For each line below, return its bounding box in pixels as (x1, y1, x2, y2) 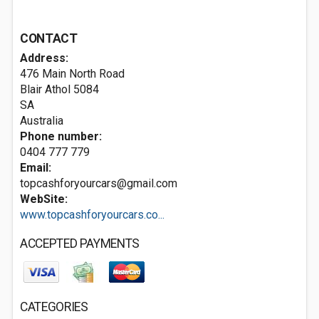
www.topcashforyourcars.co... (20, 208, 164, 221)
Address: (20, 51, 68, 65)
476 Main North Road (20, 67, 125, 80)
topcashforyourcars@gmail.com (20, 177, 177, 190)
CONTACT (20, 31, 78, 46)
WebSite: (20, 192, 68, 206)
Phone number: (20, 130, 102, 143)
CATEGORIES (20, 300, 88, 314)
